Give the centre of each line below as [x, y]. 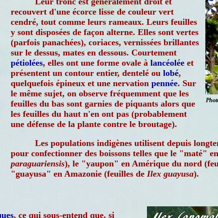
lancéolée [167, 63]
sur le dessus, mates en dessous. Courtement [94, 53]
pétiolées [27, 63]
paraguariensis [38, 163]
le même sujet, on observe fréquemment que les [100, 93]
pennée [164, 83]
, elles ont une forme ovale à [97, 63]
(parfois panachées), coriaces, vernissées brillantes [105, 42]
